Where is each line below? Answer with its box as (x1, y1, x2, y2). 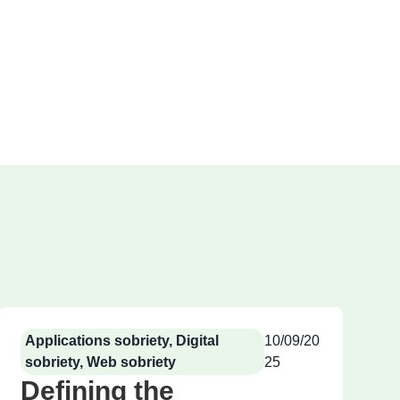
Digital (175, 333, 219, 349)
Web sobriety (86, 354, 176, 371)
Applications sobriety (24, 333, 169, 349)
